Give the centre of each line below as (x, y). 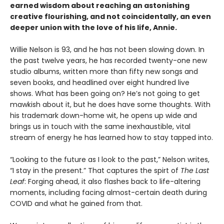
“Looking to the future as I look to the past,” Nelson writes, (110, 160)
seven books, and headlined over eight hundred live (100, 83)
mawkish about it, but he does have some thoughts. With (110, 105)
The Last (195, 171)
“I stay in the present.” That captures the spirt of (95, 171)
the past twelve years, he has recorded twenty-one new (108, 61)
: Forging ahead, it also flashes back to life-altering (112, 182)
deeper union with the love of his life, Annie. (93, 28)
